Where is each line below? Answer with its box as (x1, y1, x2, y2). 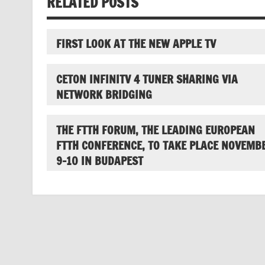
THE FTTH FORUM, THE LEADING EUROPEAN (56, 121, 255, 138)
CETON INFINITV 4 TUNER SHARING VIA (56, 71, 238, 88)
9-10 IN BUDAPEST (56, 152, 143, 169)
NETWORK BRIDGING (56, 86, 152, 103)
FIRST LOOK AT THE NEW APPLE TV (56, 35, 216, 52)
